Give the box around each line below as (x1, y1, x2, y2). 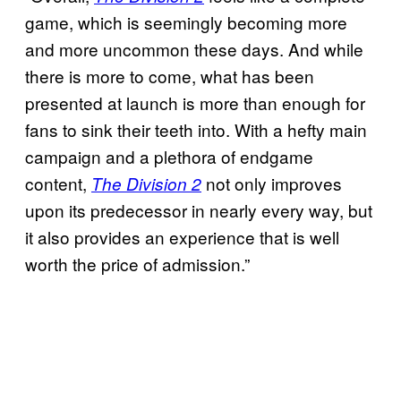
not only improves (201, 170, 342, 195)
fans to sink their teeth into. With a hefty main (25, 116, 367, 141)
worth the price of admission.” (25, 251, 250, 276)
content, (25, 170, 91, 195)
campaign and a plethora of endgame (25, 143, 313, 168)
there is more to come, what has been (25, 63, 314, 88)
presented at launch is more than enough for (25, 90, 365, 115)
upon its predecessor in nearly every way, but (25, 197, 372, 222)
